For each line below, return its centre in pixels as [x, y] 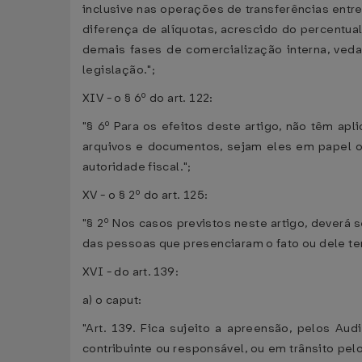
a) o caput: [112, 300]
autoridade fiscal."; [137, 167]
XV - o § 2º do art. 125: [145, 195]
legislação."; [119, 70]
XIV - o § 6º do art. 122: [148, 98]
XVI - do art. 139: [131, 272]
